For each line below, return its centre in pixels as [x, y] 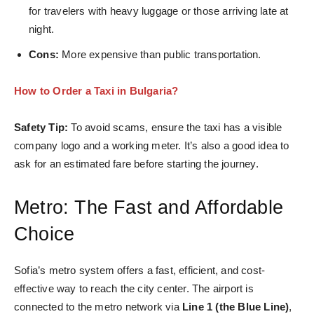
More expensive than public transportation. [160, 54]
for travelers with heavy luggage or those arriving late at [159, 11]
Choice [45, 234]
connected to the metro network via [98, 306]
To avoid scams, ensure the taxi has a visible [175, 127]
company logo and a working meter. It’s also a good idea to [152, 145]
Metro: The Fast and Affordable [149, 207]
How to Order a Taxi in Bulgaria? [96, 90]
